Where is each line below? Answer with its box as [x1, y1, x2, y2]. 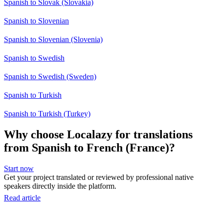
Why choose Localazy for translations [4, 128, 193, 141]
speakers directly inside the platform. [4, 181, 116, 190]
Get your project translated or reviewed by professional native [4, 173, 194, 181]
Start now [4, 164, 34, 173]
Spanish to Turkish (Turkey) [4, 109, 90, 118]
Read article [4, 193, 41, 202]
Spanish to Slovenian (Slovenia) [4, 35, 103, 44]
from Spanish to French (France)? [4, 141, 175, 154]
